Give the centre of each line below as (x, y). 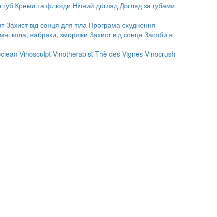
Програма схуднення (122, 25)
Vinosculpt (35, 54)
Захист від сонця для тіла (46, 25)
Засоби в (158, 34)
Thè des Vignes (120, 54)
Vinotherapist (73, 54)
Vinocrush (160, 54)
